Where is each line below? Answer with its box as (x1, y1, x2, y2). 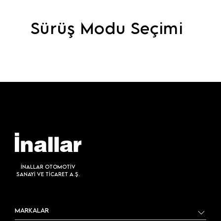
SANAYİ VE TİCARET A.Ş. (16, 171, 80, 178)
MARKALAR (15, 206, 49, 215)
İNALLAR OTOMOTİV (20, 163, 75, 170)
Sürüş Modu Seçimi (31, 18, 183, 38)
